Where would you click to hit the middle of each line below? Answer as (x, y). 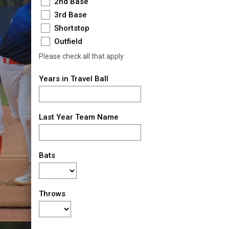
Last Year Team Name (78, 117)
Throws (52, 193)
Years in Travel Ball (73, 78)
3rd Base (69, 15)
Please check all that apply (81, 56)
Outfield (67, 41)
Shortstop (71, 28)
